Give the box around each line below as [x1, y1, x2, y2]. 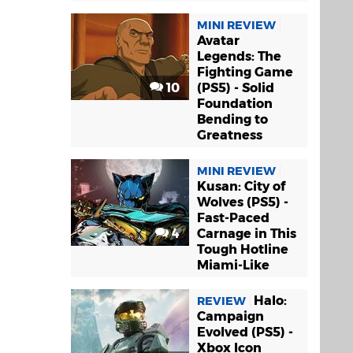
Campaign [197, 309, 264, 325]
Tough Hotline [197, 242, 288, 258]
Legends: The [197, 49, 281, 65]
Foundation [197, 96, 273, 112]
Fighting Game [197, 65, 293, 80]
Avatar [197, 33, 240, 49]
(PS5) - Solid [197, 80, 274, 96]
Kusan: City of [197, 179, 285, 195]
